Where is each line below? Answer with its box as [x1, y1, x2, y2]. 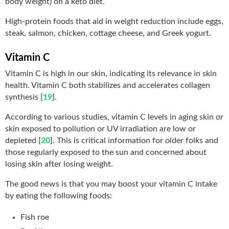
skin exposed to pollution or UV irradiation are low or [5, 124, 196, 133]
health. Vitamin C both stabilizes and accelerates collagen [5, 81, 210, 89]
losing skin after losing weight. [5, 159, 113, 168]
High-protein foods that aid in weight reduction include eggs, [5, 17, 223, 26]
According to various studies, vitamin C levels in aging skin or [5, 112, 223, 121]
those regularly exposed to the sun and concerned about [5, 148, 207, 156]
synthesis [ [5, 93, 43, 101]
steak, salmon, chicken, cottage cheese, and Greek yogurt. [5, 29, 211, 37]
